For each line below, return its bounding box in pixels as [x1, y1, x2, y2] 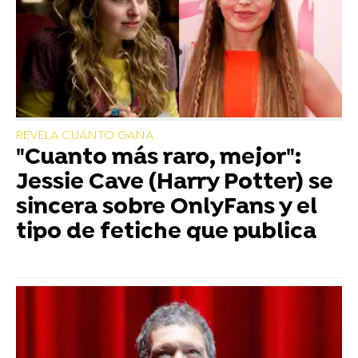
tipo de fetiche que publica [16, 218, 316, 246]
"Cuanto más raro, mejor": [16, 144, 301, 172]
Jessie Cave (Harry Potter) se [16, 169, 333, 197]
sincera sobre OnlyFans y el [16, 193, 317, 221]
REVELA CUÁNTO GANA [16, 127, 154, 144]
